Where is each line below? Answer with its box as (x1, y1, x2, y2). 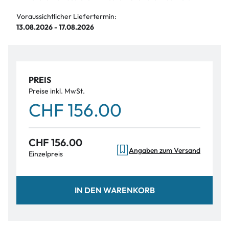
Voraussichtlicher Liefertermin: (16, 12, 117, 21)
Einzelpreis (29, 149, 63, 158)
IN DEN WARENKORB (74, 185, 155, 195)
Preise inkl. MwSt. (29, 86, 85, 96)
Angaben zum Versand (129, 145, 200, 155)
